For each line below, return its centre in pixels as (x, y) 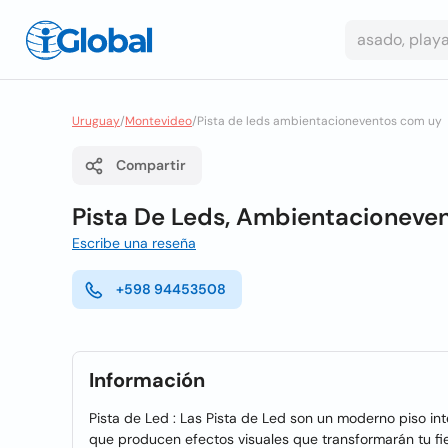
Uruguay (96, 121)
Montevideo (158, 121)
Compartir (151, 165)
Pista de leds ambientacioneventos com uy (319, 121)
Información (147, 380)
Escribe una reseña (134, 243)
